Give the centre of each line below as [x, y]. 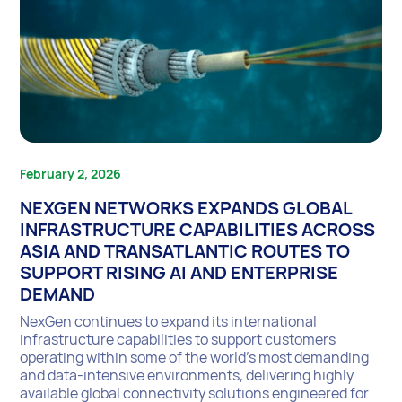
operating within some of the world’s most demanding [195, 357]
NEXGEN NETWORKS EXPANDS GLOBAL [186, 207]
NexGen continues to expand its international [169, 321]
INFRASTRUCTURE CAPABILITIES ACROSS [198, 229]
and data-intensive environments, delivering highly [187, 375]
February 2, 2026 [71, 173]
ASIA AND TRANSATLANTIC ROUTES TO [185, 250]
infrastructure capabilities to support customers [178, 339]
